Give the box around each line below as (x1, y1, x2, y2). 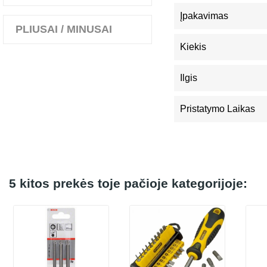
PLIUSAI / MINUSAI (15, 23, 112, 35)
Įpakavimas (180, 11, 228, 21)
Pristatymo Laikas (180, 104, 255, 114)
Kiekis (180, 42, 206, 52)
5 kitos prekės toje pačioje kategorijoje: (9, 176, 247, 190)
